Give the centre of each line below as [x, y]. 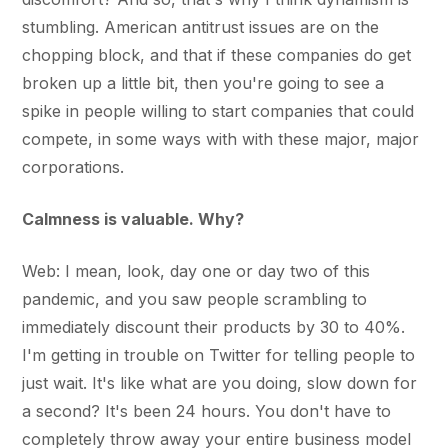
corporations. [73, 166]
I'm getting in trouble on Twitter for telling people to [219, 354]
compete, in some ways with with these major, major [221, 138]
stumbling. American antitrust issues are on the [201, 26]
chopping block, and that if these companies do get [217, 54]
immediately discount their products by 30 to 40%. [214, 326]
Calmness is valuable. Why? [133, 218]
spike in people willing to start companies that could [218, 110]
